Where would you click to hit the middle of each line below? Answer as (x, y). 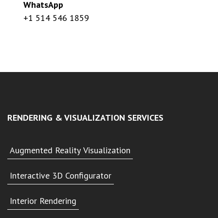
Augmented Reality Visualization (70, 150)
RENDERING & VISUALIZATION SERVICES (85, 118)
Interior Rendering (43, 201)
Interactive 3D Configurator (61, 176)
